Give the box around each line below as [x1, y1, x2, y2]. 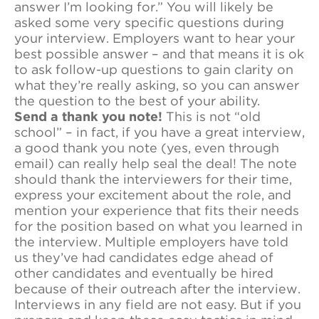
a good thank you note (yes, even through [14, 140, 279, 155]
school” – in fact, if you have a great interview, [14, 124, 305, 140]
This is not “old [166, 108, 261, 124]
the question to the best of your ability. [14, 93, 260, 108]
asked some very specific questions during [14, 14, 284, 30]
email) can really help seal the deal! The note [14, 155, 297, 171]
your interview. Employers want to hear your [14, 30, 295, 46]
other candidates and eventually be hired [14, 265, 273, 281]
